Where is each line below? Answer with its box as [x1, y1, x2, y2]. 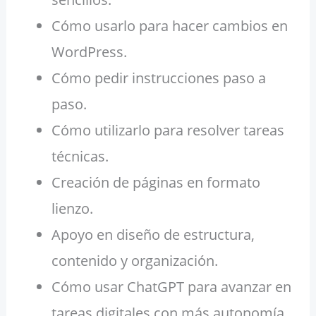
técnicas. [51, 147, 109, 166]
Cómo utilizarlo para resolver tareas [51, 121, 284, 140]
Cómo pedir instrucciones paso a [51, 68, 266, 88]
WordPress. [51, 42, 127, 62]
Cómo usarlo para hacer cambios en [51, 16, 288, 36]
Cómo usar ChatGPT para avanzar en [51, 277, 291, 297]
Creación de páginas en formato [51, 173, 260, 193]
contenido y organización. [51, 251, 218, 271]
